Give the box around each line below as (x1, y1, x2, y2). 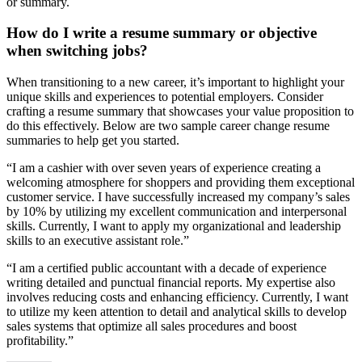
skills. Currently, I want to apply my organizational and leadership (6, 219, 341, 234)
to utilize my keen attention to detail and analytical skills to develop (6, 305, 347, 319)
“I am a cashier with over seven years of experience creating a (6, 161, 321, 175)
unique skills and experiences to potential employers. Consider (6, 90, 323, 104)
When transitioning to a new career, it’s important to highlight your (6, 75, 344, 90)
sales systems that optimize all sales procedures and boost (6, 319, 297, 334)
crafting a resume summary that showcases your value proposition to (6, 104, 354, 119)
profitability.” (6, 334, 74, 348)
